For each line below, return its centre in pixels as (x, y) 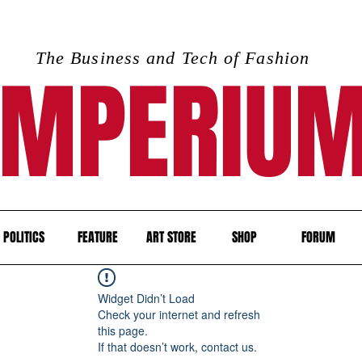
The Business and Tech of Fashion (173, 58)
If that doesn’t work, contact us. (177, 347)
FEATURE (97, 237)
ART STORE (171, 237)
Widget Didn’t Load (146, 298)
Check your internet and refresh (179, 314)
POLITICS (24, 237)
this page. (123, 330)
